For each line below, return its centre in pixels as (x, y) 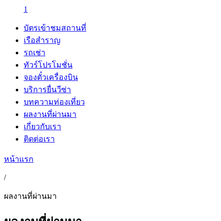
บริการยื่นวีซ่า (47, 90)
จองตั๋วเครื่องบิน (51, 77)
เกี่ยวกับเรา (42, 127)
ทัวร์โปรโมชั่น (48, 65)
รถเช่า (35, 53)
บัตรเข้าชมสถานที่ (55, 28)
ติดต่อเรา (39, 139)
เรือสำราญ (42, 40)
